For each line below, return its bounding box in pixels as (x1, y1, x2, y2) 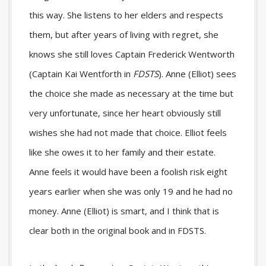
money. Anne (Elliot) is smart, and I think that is (29, 204, 219, 217)
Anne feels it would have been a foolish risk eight (29, 165, 227, 178)
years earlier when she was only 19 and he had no (29, 185, 233, 197)
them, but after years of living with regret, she (29, 28, 218, 40)
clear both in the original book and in (29, 224, 178, 236)
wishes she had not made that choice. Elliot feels (29, 126, 227, 138)
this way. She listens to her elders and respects (29, 8, 223, 21)
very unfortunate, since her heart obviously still (29, 106, 221, 119)
